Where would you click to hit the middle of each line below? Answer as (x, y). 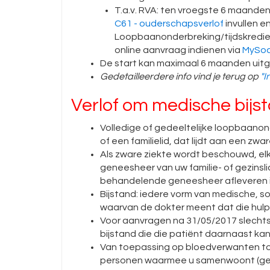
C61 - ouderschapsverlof (169, 24)
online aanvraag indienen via (178, 50)
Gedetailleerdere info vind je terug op (180, 77)
